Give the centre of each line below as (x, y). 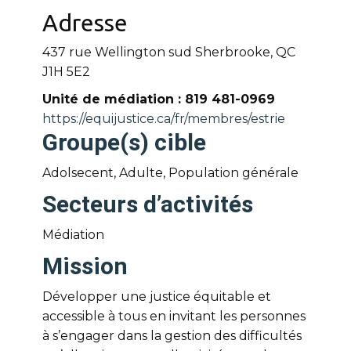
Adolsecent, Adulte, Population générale (170, 173)
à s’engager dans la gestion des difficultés (172, 336)
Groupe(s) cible (124, 142)
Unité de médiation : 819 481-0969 (159, 99)
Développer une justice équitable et (157, 297)
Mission (85, 266)
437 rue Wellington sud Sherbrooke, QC (169, 52)
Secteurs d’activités (148, 204)
